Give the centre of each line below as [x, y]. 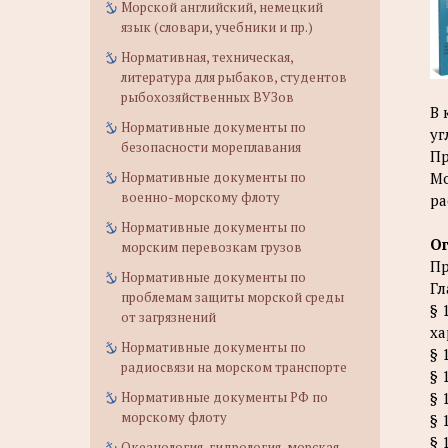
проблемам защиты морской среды [232, 297]
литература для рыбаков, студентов [234, 77]
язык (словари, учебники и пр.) [217, 27]
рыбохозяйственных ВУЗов [207, 97]
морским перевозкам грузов [211, 247]
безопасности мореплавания [211, 147]
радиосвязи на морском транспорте [234, 367]
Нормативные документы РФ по [224, 397]
